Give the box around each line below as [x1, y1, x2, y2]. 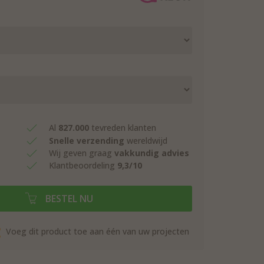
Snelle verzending [49, 134, 127, 146]
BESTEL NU [43, 192, 93, 205]
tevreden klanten [89, 122, 156, 134]
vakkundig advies [114, 147, 189, 159]
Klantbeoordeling [49, 160, 117, 171]
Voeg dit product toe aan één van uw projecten [4, 226, 189, 237]
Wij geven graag [49, 147, 114, 159]
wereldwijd [127, 134, 167, 146]
